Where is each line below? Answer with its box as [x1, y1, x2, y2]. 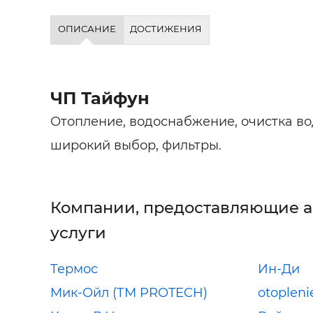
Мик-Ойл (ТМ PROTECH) [50, 284, 208, 300]
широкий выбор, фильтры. [50, 137, 221, 153]
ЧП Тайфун [50, 87, 150, 108]
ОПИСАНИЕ [57, 23, 116, 34]
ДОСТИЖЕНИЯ [130, 23, 203, 34]
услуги [50, 222, 106, 242]
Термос [50, 261, 98, 277]
